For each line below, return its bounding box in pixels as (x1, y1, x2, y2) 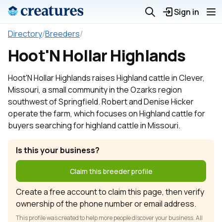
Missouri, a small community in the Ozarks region (8, 84, 182, 95)
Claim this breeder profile (69, 166, 153, 176)
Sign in (174, 6, 199, 17)
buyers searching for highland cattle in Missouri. (8, 120, 180, 131)
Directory (8, 28, 42, 39)
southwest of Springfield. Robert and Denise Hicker (8, 96, 194, 107)
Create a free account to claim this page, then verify (16, 186, 204, 197)
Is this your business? (16, 145, 100, 156)
